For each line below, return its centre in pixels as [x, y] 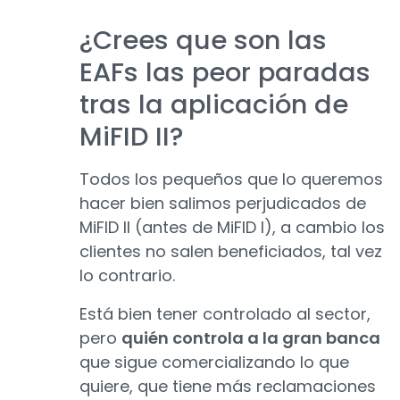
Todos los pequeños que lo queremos [231, 179]
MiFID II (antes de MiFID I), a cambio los [232, 228]
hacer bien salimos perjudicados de [223, 204]
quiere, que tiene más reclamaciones [228, 387]
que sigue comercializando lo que [214, 362]
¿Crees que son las [203, 41]
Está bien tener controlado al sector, [225, 314]
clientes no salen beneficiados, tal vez [231, 252]
